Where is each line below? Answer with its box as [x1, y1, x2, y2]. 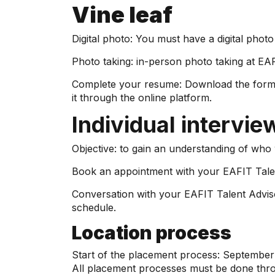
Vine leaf [72, 1, 172, 28]
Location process [72, 222, 231, 244]
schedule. [72, 201, 116, 214]
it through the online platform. [72, 91, 212, 104]
